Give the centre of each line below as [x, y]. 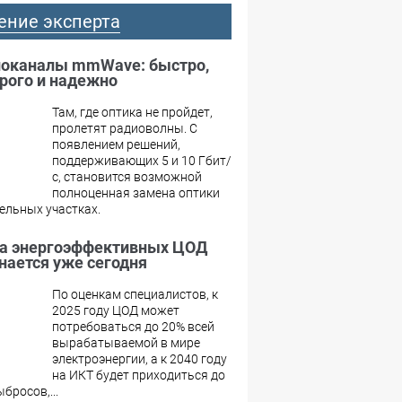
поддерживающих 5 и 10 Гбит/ [142, 160]
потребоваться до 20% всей [133, 326]
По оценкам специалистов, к [135, 294]
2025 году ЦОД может [116, 310]
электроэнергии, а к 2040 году [140, 358]
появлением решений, [116, 144]
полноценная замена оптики [136, 192]
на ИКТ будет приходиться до [139, 375]
